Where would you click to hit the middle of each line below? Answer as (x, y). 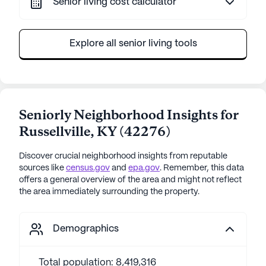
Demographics (86, 229)
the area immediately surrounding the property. (109, 192)
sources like (42, 168)
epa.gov (144, 168)
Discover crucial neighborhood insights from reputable (123, 156)
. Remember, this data (202, 168)
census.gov (88, 168)
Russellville (55, 132)
